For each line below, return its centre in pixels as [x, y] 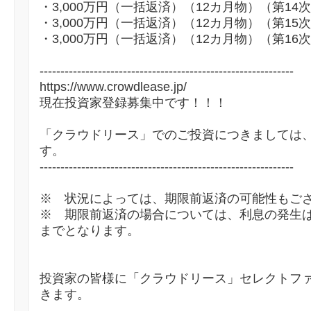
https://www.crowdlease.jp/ [113, 87]
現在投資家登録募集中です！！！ [133, 103]
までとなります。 [90, 231]
